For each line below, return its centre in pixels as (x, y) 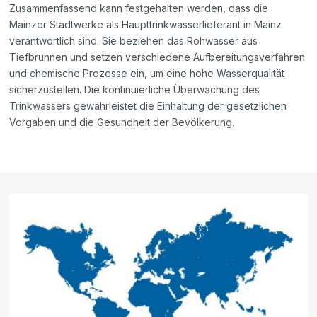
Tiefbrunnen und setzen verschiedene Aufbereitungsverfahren (157, 57)
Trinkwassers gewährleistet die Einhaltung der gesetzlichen (148, 106)
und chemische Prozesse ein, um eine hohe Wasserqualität (147, 74)
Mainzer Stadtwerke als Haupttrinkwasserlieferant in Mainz (146, 25)
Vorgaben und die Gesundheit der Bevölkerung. (122, 122)
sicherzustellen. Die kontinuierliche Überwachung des (135, 90)
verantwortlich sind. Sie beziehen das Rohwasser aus (134, 41)
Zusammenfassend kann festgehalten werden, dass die (139, 8)
